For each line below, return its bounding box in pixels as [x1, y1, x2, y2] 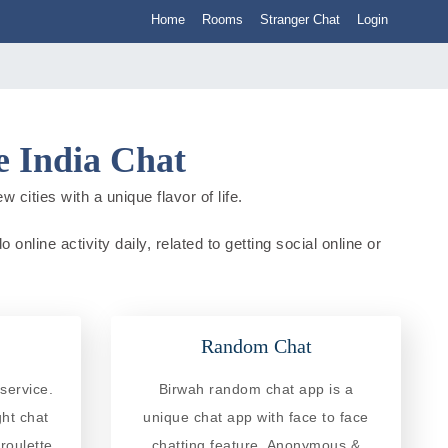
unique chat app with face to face [143, 408, 369, 425]
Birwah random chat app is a [158, 380, 354, 397]
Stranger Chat [260, 12, 340, 27]
